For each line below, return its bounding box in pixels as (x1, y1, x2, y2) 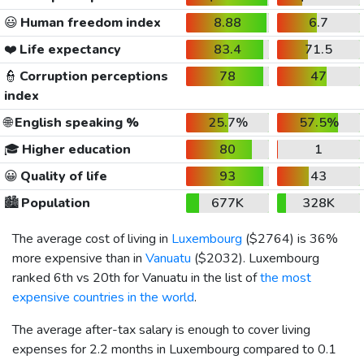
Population (18, 193, 90, 212)
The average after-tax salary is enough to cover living (12, 320, 310, 339)
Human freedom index (17, 13, 161, 32)
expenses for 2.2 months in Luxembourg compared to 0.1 (12, 340, 336, 358)
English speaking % (11, 113, 139, 132)
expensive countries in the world (12, 288, 194, 306)
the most (260, 268, 311, 287)
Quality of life (17, 167, 107, 185)
